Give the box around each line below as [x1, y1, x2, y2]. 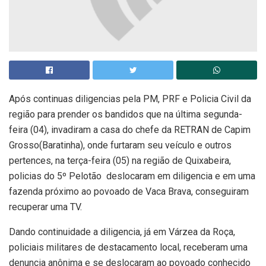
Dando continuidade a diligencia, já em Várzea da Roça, [9, 226, 235, 238]
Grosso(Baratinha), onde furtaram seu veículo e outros [9, 140, 232, 151]
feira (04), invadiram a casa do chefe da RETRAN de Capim [9, 124, 251, 136]
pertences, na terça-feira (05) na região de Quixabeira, [9, 155, 231, 167]
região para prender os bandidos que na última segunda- [9, 109, 242, 121]
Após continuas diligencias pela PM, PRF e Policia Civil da [9, 93, 251, 105]
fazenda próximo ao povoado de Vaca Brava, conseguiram [9, 186, 249, 198]
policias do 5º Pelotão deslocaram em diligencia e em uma [9, 170, 255, 182]
